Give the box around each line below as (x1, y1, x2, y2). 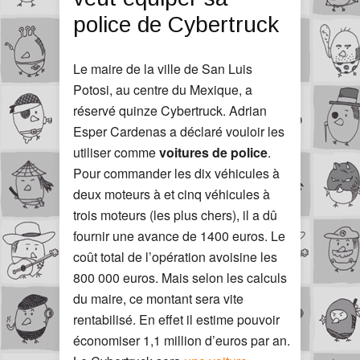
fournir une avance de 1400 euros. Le (73, 227, 285, 245)
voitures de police (159, 143, 268, 162)
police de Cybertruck (73, 12, 279, 37)
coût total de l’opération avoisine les (73, 247, 277, 266)
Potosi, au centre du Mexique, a (73, 80, 252, 99)
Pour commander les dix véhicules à (73, 164, 280, 182)
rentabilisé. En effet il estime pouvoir (73, 310, 280, 329)
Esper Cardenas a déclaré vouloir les (73, 122, 284, 141)
